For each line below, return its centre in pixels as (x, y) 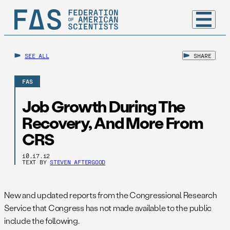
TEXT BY (36, 162)
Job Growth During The (104, 106)
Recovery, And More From (113, 123)
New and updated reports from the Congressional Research (111, 195)
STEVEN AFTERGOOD (78, 162)
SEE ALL (37, 55)
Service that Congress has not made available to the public (108, 208)
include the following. (42, 221)
